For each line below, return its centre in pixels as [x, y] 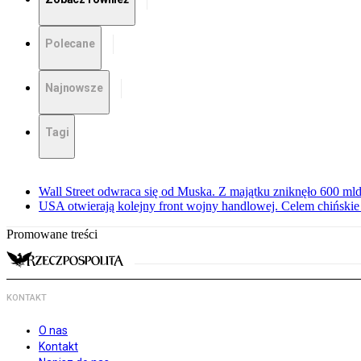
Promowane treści [52, 234]
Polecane [70, 44]
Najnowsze [74, 88]
